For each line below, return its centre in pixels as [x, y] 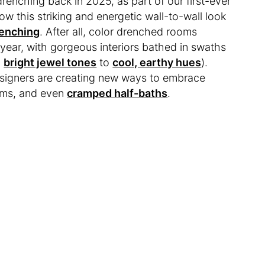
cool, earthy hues [157, 63]
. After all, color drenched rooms [119, 32]
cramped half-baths [117, 93]
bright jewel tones [50, 63]
